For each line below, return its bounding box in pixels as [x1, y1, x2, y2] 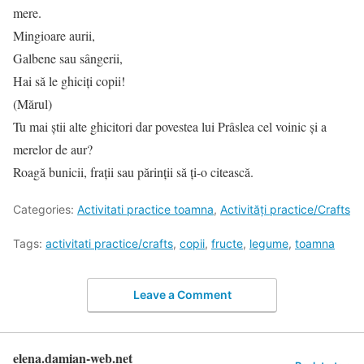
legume [249, 236, 288, 250]
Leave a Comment [132, 287, 232, 301]
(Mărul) [13, 95, 52, 112]
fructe [211, 236, 243, 250]
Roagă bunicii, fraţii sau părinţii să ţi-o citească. [13, 163, 253, 180]
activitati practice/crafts [45, 236, 173, 250]
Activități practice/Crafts [220, 202, 350, 216]
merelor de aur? [13, 141, 93, 158]
